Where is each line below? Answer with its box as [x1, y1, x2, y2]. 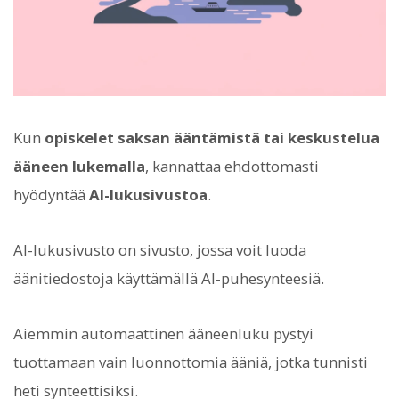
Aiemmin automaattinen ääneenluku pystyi [13, 323, 313, 345]
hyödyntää [13, 183, 89, 205]
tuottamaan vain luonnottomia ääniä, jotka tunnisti [13, 352, 368, 373]
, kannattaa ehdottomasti [145, 155, 319, 176]
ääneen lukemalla [13, 155, 145, 176]
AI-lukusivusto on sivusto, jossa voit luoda [13, 239, 306, 260]
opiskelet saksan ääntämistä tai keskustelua [45, 126, 379, 148]
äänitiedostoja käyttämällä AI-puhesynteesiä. [13, 267, 324, 289]
